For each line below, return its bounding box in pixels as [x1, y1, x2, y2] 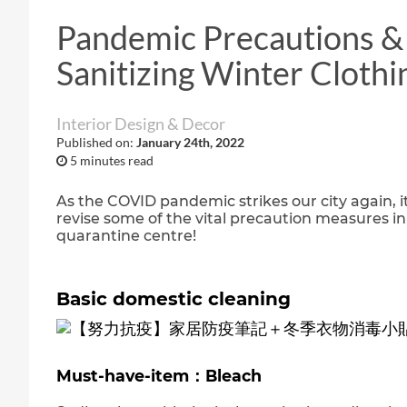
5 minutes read [70, 153, 154, 168]
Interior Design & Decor [56, 114, 225, 134]
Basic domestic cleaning [56, 288, 291, 310]
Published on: [56, 134, 136, 150]
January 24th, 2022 [136, 134, 244, 150]
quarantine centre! [56, 227, 196, 244]
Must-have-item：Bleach [56, 366, 262, 385]
